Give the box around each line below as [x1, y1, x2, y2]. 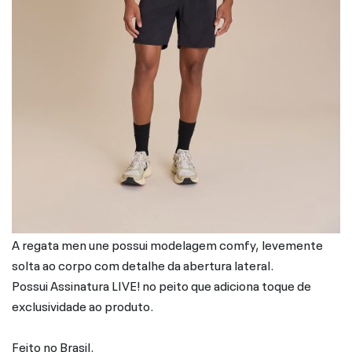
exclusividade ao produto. [12, 295, 153, 314]
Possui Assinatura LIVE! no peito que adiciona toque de [12, 274, 311, 294]
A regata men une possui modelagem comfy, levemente [12, 233, 323, 253]
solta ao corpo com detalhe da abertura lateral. [12, 254, 273, 273]
